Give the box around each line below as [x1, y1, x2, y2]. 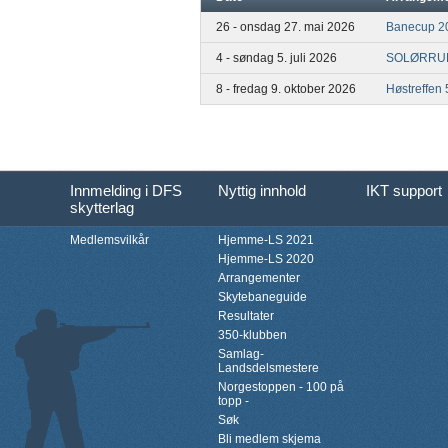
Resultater [218, 308, 274, 323]
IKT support [366, 181, 442, 199]
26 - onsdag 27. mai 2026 [216, 19, 355, 34]
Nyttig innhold [218, 181, 306, 199]
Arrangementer [218, 270, 300, 285]
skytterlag [70, 198, 134, 216]
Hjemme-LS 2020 [218, 251, 314, 266]
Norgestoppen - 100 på [218, 379, 344, 394]
